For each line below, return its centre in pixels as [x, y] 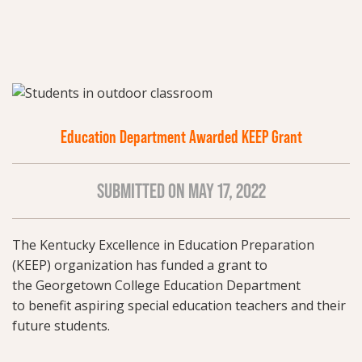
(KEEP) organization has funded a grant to [140, 265]
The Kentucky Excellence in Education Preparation [163, 245]
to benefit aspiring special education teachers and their [179, 306]
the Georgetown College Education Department [156, 286]
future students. [63, 326]
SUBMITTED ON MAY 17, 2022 [181, 192]
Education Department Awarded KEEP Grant [181, 137]
